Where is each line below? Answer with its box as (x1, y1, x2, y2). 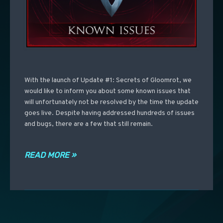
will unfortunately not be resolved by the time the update (24, 98, 199, 107)
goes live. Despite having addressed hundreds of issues (24, 109, 195, 117)
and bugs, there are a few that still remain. (24, 119, 153, 128)
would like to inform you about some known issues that (24, 87, 191, 96)
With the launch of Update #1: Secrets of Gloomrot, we (24, 76, 192, 85)
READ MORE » (24, 150, 76, 160)
